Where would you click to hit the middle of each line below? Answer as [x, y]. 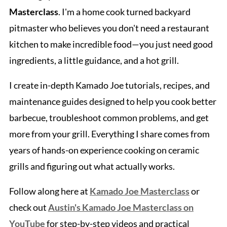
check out [28, 207]
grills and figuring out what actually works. [92, 166]
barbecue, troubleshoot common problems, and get [109, 118]
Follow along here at [49, 191]
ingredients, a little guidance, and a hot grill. [94, 61]
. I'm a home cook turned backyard [124, 12]
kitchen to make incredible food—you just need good [111, 44]
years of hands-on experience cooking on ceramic [104, 150]
